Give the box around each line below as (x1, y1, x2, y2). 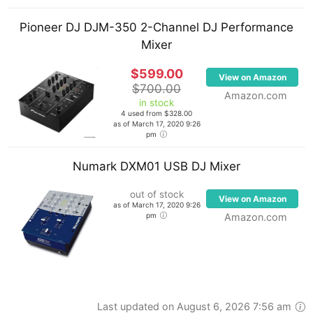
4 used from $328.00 (121, 109, 192, 117)
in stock (139, 97, 174, 108)
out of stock (129, 189, 184, 200)
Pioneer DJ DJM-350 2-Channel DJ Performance (20, 20, 293, 34)
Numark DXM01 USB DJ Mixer (73, 159, 240, 173)
